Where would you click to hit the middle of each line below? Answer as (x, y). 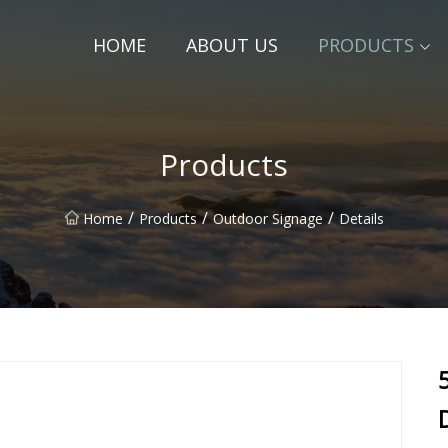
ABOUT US (232, 45)
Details (361, 218)
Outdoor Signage (267, 218)
